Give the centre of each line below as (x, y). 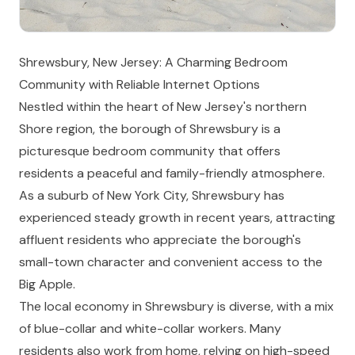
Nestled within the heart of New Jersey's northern (163, 107)
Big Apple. (47, 284)
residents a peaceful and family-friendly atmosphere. (172, 173)
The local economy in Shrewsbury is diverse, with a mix (176, 306)
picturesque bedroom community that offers (150, 151)
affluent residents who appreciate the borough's (160, 240)
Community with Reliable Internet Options (139, 84)
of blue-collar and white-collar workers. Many (150, 328)
